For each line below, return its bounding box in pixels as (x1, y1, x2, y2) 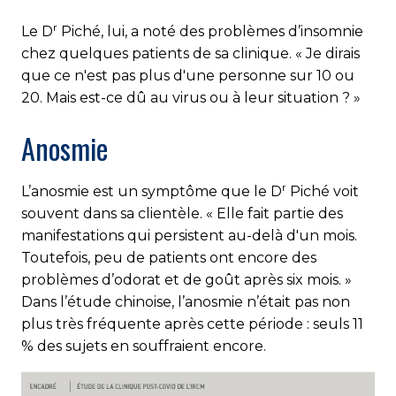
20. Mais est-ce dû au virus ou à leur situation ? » (21, 89, 361, 107)
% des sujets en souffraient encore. (21, 338, 266, 355)
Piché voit (286, 183, 359, 201)
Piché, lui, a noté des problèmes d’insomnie (57, 23, 363, 41)
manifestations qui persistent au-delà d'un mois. (21, 227, 357, 245)
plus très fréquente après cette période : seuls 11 (21, 316, 363, 333)
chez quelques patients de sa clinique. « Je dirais (21, 45, 360, 63)
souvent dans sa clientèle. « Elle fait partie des (21, 205, 343, 223)
